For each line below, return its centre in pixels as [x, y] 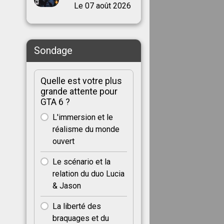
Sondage [53, 51]
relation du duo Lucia [88, 173]
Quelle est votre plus [81, 81]
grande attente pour [79, 91]
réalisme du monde [86, 129]
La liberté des [76, 206]
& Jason [66, 185]
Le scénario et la [81, 161]
